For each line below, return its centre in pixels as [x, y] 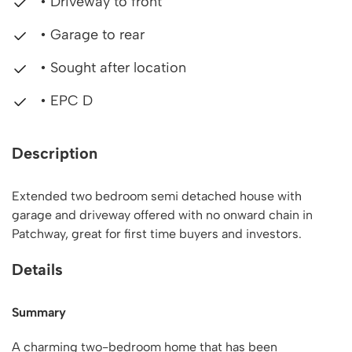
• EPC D [64, 101]
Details [37, 269]
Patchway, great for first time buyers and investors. [157, 234]
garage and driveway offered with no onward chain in [162, 215]
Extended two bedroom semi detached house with [157, 196]
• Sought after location [111, 68]
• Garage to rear [90, 35]
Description [55, 153]
